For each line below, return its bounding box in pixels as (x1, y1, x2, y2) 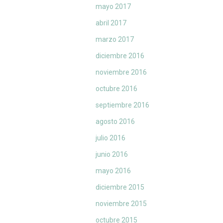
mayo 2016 (96, 167, 131, 175)
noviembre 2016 (96, 68, 147, 77)
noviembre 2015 (96, 200, 147, 208)
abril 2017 (96, 19, 126, 27)
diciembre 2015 (96, 183, 144, 192)
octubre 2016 (96, 85, 137, 93)
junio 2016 (96, 150, 128, 159)
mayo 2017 (96, 2, 131, 11)
